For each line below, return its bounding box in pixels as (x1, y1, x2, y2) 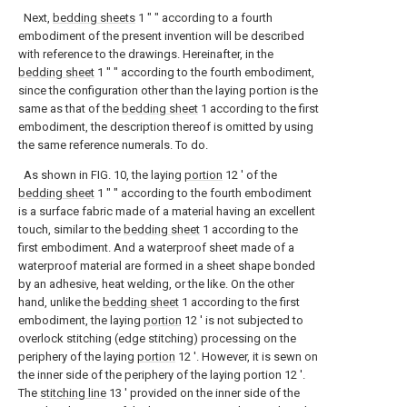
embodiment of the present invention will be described (18, 29, 304, 43)
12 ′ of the (223, 168, 277, 182)
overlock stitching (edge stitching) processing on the (18, 332, 296, 345)
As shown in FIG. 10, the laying (18, 168, 184, 182)
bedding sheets (53, 11, 135, 25)
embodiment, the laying (18, 313, 144, 327)
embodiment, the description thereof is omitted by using (18, 120, 313, 134)
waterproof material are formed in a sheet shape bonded (18, 259, 315, 273)
